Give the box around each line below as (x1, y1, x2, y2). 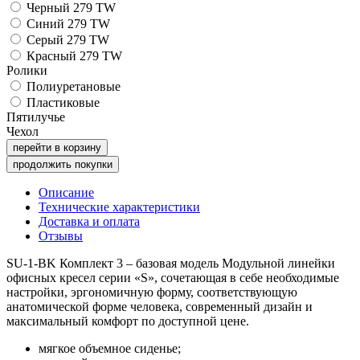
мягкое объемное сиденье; (39, 342, 181, 356)
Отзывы (39, 229, 83, 243)
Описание (39, 186, 94, 200)
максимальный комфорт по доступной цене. (6, 314, 249, 329)
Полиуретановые (27, 80, 121, 94)
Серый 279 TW (27, 33, 109, 47)
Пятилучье (6, 110, 65, 125)
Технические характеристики (39, 200, 200, 215)
